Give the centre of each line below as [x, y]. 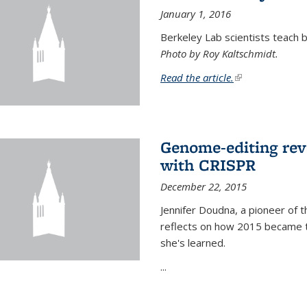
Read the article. [197, 78]
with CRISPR [208, 164]
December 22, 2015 [203, 186]
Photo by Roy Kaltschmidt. [219, 54]
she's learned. [193, 242]
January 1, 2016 [195, 14]
